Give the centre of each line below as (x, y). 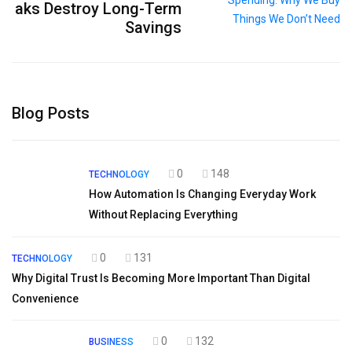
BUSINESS (111, 342)
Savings (154, 27)
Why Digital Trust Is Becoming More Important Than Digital (161, 278)
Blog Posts (51, 113)
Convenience (45, 299)
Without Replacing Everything (163, 214)
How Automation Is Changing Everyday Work (202, 194)
